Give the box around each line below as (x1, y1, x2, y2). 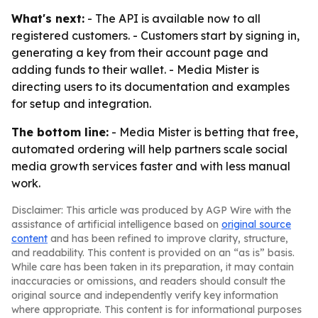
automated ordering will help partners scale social (11, 142, 287, 156)
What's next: (11, 11, 84, 26)
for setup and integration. (11, 97, 151, 111)
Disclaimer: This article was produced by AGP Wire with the (11, 204, 291, 216)
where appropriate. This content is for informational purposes (11, 303, 302, 316)
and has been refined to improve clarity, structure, (48, 232, 288, 245)
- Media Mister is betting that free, (109, 125, 298, 139)
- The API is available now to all (84, 11, 261, 26)
